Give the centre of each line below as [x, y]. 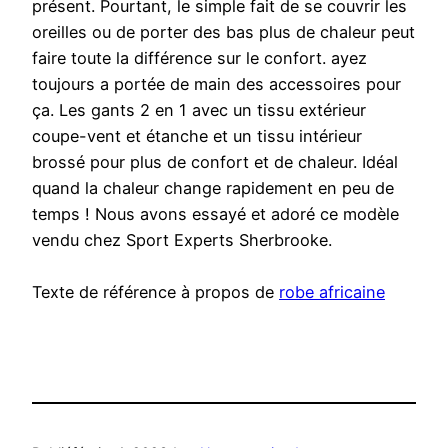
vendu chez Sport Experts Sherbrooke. [182, 240]
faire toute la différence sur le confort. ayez [199, 58]
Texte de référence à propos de [155, 292]
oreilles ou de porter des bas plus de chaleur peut [223, 32]
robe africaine [332, 292]
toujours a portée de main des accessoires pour [216, 84]
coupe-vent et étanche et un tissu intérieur [197, 136]
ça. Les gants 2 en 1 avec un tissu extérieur [199, 110]
